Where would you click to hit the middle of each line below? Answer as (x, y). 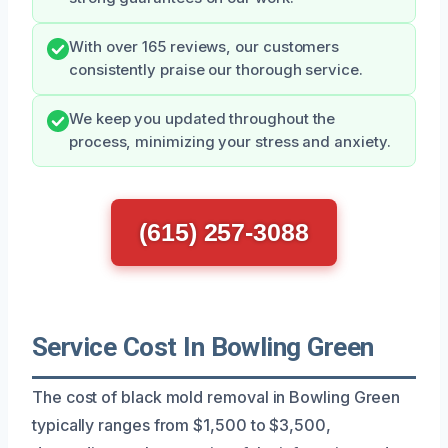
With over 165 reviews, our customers (204, 46)
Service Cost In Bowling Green (203, 346)
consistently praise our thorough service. (216, 69)
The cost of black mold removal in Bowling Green (216, 396)
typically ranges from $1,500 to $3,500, (181, 424)
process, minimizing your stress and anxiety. (230, 141)
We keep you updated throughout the (202, 118)
